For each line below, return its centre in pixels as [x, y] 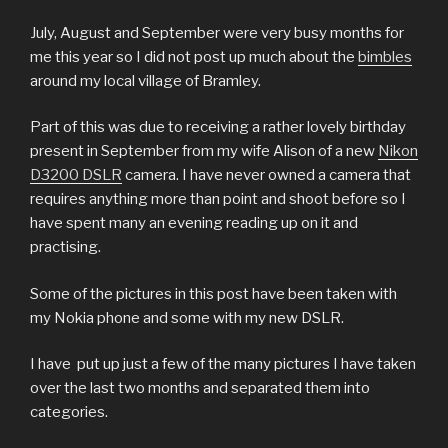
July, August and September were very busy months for [217, 32]
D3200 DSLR [76, 175]
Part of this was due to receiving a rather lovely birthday [218, 127]
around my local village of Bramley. [145, 80]
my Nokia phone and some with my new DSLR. [187, 317]
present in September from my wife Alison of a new [204, 151]
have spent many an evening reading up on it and [194, 223]
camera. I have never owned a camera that [266, 175]
